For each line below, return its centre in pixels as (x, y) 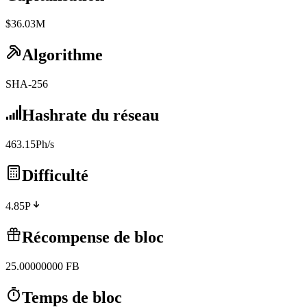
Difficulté (55, 175)
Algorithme (62, 55)
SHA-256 (27, 84)
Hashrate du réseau (90, 115)
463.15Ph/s (30, 145)
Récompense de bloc (93, 237)
